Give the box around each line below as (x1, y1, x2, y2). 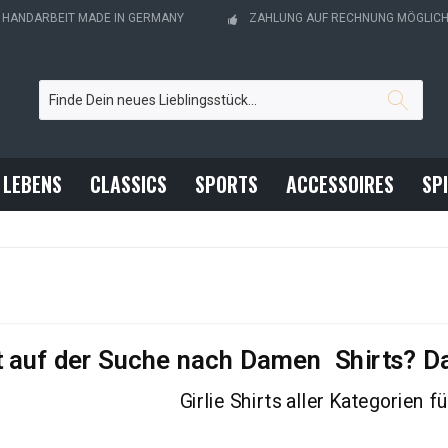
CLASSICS (90, 169, 167, 199)
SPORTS (195, 169, 258, 199)
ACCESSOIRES (286, 169, 394, 199)
